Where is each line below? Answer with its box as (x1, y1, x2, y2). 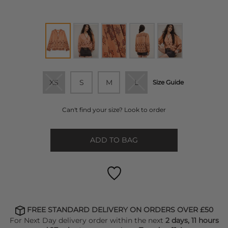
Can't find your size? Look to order (62, 106, 166, 114)
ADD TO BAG (90, 135, 138, 145)
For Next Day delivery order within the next (9, 215, 165, 225)
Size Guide (153, 78, 184, 87)
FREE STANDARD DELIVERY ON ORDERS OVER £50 (25, 205, 213, 215)
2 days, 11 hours (165, 215, 219, 225)
